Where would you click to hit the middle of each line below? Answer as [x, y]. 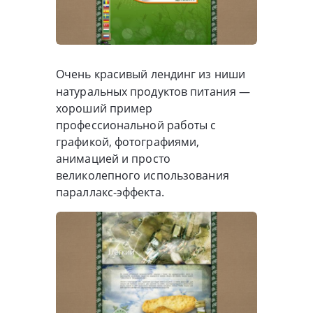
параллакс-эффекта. [110, 192]
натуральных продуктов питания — [153, 91]
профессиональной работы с [136, 125]
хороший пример [104, 108]
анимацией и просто [113, 158]
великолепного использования [143, 175]
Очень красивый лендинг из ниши [151, 74]
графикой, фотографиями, [128, 141]
